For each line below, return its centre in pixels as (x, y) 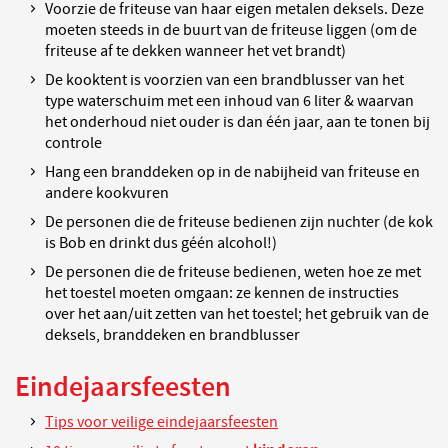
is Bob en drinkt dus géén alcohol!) (161, 243)
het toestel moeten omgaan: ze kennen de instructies (222, 293)
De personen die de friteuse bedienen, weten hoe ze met (233, 272)
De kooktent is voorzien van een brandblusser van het (224, 80)
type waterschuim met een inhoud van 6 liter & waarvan (229, 101)
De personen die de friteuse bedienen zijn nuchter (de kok (239, 222)
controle (73, 143)
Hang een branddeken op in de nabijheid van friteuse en (232, 172)
